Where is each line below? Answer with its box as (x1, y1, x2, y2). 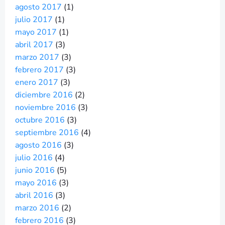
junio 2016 (15, 165, 55, 176)
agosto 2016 (15, 140, 62, 151)
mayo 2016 (15, 177, 57, 188)
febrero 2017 (15, 64, 64, 75)
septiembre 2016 (15, 127, 79, 138)
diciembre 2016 (15, 89, 73, 100)
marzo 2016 (15, 202, 59, 213)
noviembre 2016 (15, 102, 76, 113)
